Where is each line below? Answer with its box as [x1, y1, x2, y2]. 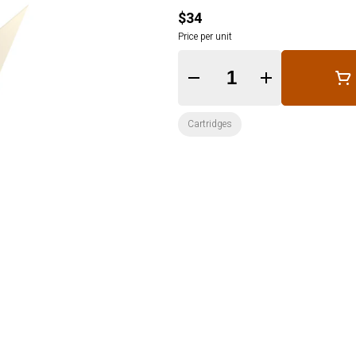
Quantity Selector [208, 65, 303, 84]
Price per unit [178, 29, 232, 44]
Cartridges [188, 117, 232, 131]
